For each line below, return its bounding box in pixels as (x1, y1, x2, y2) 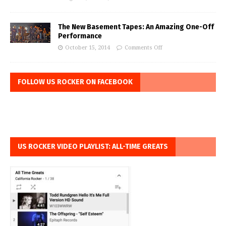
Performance (58, 32, 102, 41)
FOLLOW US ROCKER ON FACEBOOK (18, 78, 133, 87)
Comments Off (125, 44, 162, 51)
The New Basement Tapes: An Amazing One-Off (58, 23, 214, 32)
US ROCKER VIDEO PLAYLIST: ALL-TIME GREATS (18, 142, 168, 151)
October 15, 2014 (65, 44, 110, 51)
